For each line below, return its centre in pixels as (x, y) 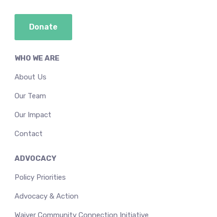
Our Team (30, 96)
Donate (43, 27)
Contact (29, 133)
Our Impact (33, 115)
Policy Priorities (40, 177)
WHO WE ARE (37, 58)
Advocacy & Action (46, 196)
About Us (31, 77)
